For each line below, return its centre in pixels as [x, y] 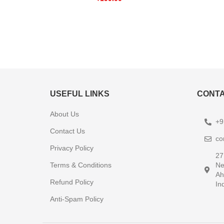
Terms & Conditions [81, 165]
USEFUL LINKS [80, 94]
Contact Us [67, 131]
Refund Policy [72, 182]
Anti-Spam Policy [77, 199]
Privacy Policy [72, 148]
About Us [64, 114]
